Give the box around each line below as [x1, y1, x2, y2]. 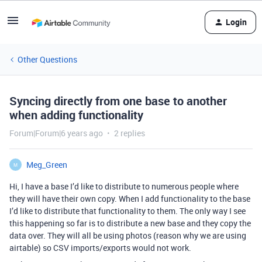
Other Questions [18, 54, 77, 65]
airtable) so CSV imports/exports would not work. [9, 242, 191, 253]
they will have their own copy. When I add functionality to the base [9, 193, 250, 204]
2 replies [114, 127, 145, 139]
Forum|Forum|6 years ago [9, 127, 103, 139]
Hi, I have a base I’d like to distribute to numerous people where [9, 181, 239, 192]
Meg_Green [26, 159, 67, 170]
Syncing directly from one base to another [9, 93, 227, 109]
